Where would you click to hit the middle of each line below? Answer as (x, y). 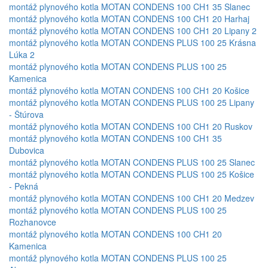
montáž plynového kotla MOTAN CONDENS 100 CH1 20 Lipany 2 (133, 31)
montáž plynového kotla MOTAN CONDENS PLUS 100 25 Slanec (132, 162)
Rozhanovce (33, 222)
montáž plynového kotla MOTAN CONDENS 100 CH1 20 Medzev (132, 198)
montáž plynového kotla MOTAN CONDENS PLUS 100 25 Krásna (133, 43)
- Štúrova (26, 115)
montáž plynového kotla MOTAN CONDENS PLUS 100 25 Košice (132, 174)
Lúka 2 (22, 55)
